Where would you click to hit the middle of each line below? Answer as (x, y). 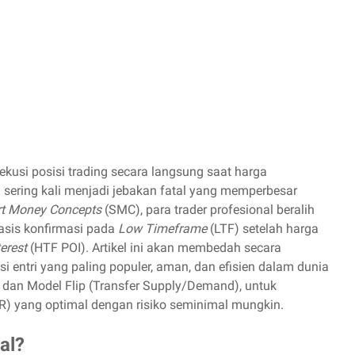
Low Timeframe (162, 229)
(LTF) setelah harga (263, 229)
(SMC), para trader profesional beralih (208, 210)
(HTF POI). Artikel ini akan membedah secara (154, 248)
